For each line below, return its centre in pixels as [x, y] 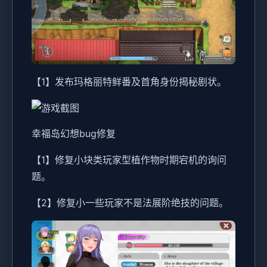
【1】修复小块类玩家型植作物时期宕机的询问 [129, 159]
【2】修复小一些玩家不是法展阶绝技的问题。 [130, 202]
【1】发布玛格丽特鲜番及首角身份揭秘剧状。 [129, 81]
